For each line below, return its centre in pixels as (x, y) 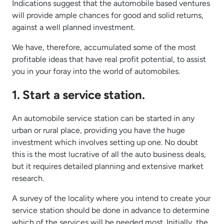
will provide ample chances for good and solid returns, (108, 15)
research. (28, 178)
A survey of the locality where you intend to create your (111, 198)
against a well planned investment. (73, 27)
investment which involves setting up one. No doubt (105, 142)
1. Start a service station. (78, 94)
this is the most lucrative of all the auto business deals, (109, 154)
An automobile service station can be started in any (103, 118)
